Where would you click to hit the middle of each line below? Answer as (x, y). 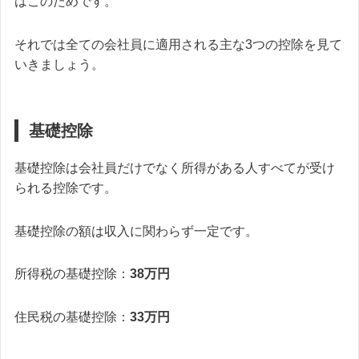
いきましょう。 (59, 64)
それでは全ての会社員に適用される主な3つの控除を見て (178, 44)
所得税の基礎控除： (72, 274)
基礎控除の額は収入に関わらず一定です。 (136, 231)
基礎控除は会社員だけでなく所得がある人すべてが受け (175, 167)
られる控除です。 (66, 188)
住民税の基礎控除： (72, 317)
